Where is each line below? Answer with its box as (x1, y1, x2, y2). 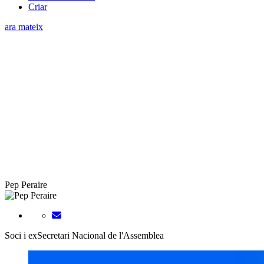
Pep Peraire (5, 179, 47, 190)
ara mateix (5, 21, 43, 32)
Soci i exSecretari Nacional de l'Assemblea (5, 230, 164, 240)
